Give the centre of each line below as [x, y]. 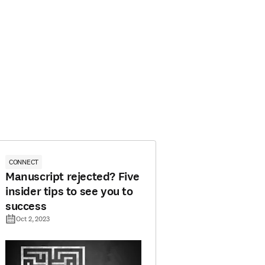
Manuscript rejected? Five [72, 177]
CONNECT [24, 162]
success [26, 206]
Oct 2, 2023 [33, 219]
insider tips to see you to [69, 191]
